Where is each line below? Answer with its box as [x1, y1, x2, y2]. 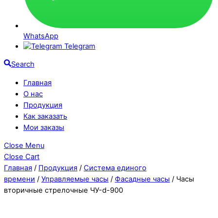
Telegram [64, 42, 95, 51]
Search [11, 59, 35, 69]
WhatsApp [23, 32, 58, 41]
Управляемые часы [41, 175, 109, 184]
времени [4, 175, 35, 184]
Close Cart [4, 152, 39, 162]
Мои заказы [23, 123, 64, 132]
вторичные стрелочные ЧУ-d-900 [4, 186, 123, 195]
